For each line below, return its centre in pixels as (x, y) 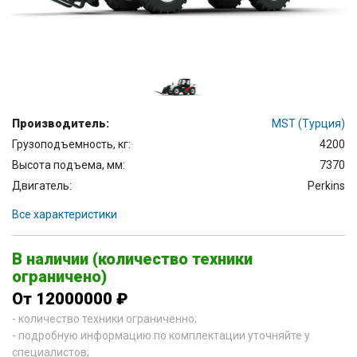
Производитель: (61, 124)
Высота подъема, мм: (69, 165)
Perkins (326, 186)
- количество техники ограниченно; (104, 319)
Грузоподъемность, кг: (71, 145)
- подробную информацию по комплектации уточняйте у (161, 336)
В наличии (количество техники (132, 259)
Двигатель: (42, 186)
